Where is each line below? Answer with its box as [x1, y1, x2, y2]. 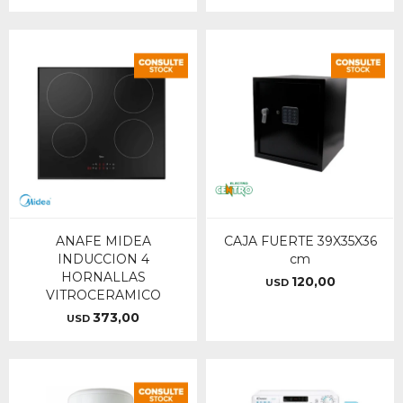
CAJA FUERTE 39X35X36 [223, 233, 377, 249]
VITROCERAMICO [45, 287, 161, 303]
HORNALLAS [60, 269, 146, 285]
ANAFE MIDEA [55, 233, 151, 249]
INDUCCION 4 [57, 251, 149, 267]
